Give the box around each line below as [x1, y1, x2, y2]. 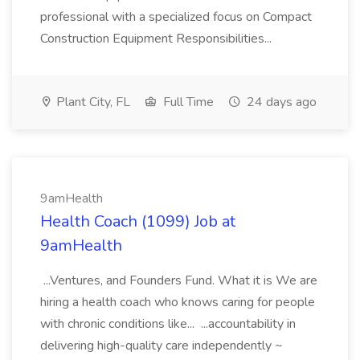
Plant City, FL [53, 93, 130, 111]
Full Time [160, 93, 214, 111]
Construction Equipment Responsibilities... [40, 30, 272, 47]
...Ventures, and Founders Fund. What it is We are [40, 272, 317, 289]
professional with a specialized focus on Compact [40, 8, 312, 26]
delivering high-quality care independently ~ [40, 337, 283, 354]
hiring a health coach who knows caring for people [40, 293, 315, 311]
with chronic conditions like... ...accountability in [40, 315, 296, 333]
